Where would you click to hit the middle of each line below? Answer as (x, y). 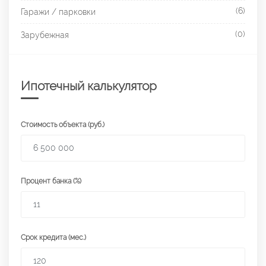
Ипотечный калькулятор (89, 85)
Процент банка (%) (51, 181)
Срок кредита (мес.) (53, 237)
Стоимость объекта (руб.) (63, 124)
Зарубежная (45, 35)
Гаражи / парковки (58, 12)
